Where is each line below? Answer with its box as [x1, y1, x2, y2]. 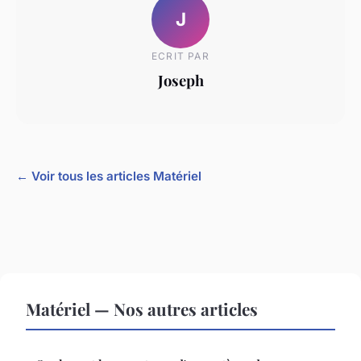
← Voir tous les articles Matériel [16, 168, 201, 184]
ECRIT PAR [151, 50, 210, 63]
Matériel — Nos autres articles [26, 297, 258, 320]
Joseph [157, 70, 204, 91]
